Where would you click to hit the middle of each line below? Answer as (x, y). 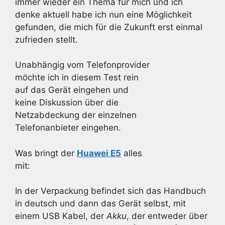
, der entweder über (167, 216)
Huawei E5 (99, 153)
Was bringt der (46, 153)
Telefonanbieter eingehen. (68, 128)
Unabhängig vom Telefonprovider (82, 65)
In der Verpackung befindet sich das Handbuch (110, 191)
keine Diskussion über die (67, 102)
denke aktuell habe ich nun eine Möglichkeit (103, 14)
